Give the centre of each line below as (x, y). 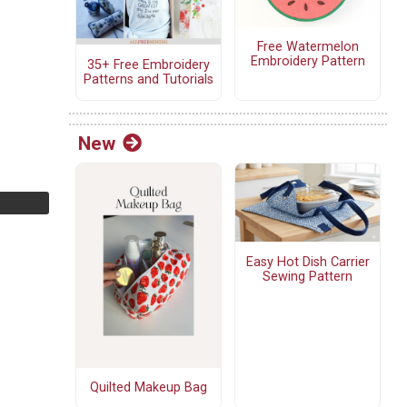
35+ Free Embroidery (149, 65)
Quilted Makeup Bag (149, 388)
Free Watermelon (308, 47)
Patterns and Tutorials (149, 79)
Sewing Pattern (308, 276)
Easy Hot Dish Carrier (308, 262)
